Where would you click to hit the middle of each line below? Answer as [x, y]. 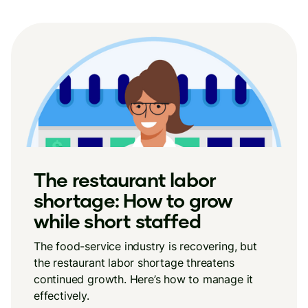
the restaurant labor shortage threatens [134, 263]
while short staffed [118, 221]
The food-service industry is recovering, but [145, 246]
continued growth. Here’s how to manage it [144, 279]
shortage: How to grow [133, 200]
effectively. [62, 296]
